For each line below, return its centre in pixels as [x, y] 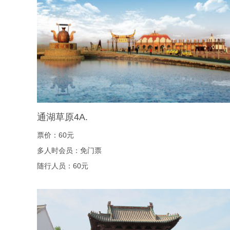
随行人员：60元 [63, 166]
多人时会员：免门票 [69, 150]
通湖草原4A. [62, 117]
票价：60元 [55, 135]
